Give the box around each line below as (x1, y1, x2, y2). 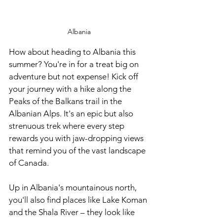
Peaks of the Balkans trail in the (9, 96, 124, 107)
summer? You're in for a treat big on (9, 59, 141, 70)
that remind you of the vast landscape (9, 146, 147, 156)
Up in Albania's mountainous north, (9, 183, 139, 193)
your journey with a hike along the (9, 84, 133, 94)
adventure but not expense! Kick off (9, 72, 140, 82)
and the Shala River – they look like (9, 207, 137, 218)
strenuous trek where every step (9, 121, 126, 131)
